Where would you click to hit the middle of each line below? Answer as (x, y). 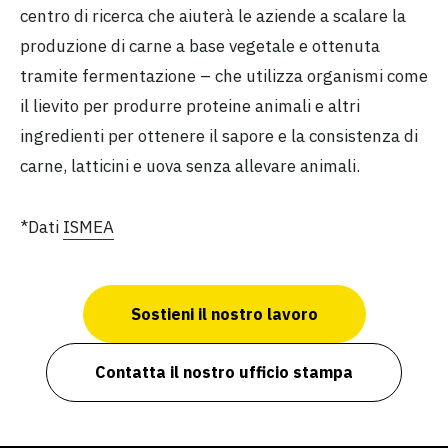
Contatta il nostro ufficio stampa (224, 372)
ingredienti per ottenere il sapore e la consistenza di (219, 136)
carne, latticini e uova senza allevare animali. (190, 166)
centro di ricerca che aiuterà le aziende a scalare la (213, 16)
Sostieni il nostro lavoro (224, 313)
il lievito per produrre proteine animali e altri (190, 106)
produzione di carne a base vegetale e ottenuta (200, 46)
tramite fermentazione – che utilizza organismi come (224, 76)
